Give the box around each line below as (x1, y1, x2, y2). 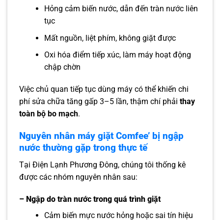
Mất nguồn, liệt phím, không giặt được (44, 33, 176, 43)
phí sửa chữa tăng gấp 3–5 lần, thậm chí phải (19, 97, 180, 107)
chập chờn (44, 62, 81, 72)
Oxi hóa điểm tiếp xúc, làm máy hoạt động (44, 50, 191, 60)
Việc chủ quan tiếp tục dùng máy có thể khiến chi (19, 84, 189, 94)
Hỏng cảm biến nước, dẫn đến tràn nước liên (44, 3, 198, 13)
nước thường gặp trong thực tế (19, 141, 147, 153)
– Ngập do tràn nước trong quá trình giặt (19, 194, 161, 204)
